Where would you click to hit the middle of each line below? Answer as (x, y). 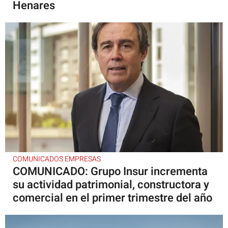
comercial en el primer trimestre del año (112, 198)
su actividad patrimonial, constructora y (111, 184)
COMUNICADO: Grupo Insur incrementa (110, 171)
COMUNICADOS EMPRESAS (57, 159)
